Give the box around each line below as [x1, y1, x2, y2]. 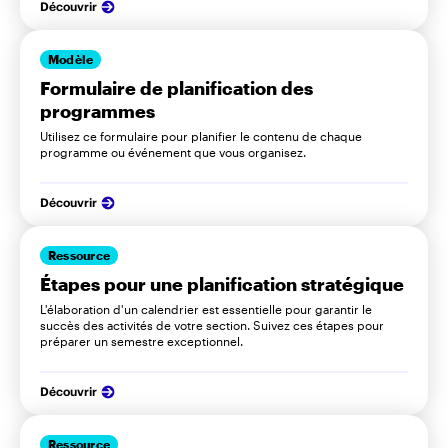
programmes [40, 99, 155, 122]
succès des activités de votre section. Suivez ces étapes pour [40, 317, 384, 332]
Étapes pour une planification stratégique [40, 272, 404, 295]
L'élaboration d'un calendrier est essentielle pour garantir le [40, 301, 372, 316]
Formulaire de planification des [40, 76, 313, 99]
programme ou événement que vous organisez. [40, 144, 309, 159]
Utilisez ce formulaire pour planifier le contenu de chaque [40, 128, 362, 143]
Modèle [48, 52, 94, 67]
